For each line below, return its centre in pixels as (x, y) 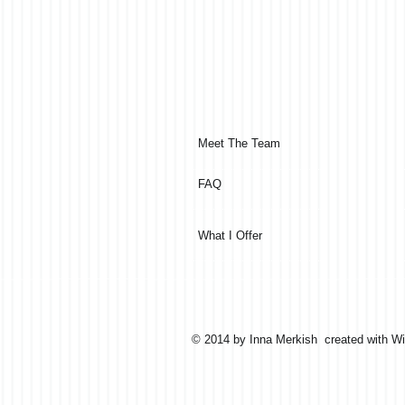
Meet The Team (239, 143)
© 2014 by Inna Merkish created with (292, 339)
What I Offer (230, 235)
